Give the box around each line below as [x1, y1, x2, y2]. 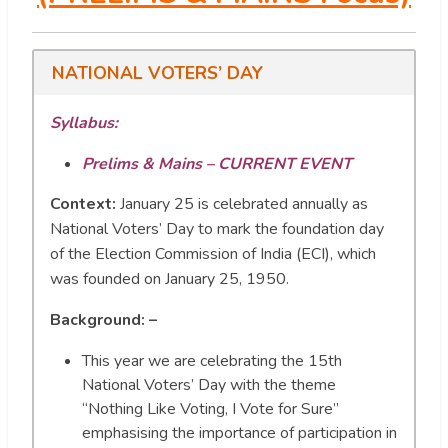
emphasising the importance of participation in [82, 421, 397, 444]
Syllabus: [50, 111, 118, 134]
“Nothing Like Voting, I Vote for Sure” [82, 397, 339, 420]
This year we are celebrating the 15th [82, 349, 342, 372]
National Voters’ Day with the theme [82, 373, 336, 396]
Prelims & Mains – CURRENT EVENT [82, 152, 352, 175]
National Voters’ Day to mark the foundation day [50, 217, 384, 240]
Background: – [50, 308, 157, 331]
